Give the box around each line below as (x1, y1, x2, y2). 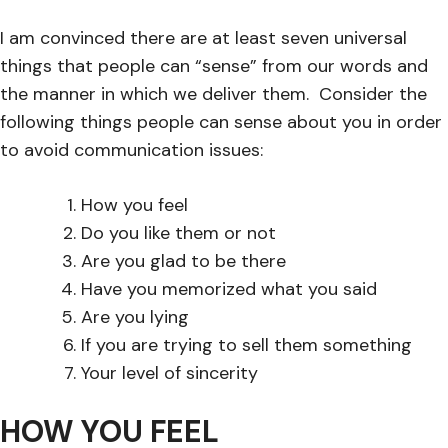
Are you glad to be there (81, 248, 286, 273)
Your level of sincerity (81, 360, 258, 385)
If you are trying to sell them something (81, 332, 412, 357)
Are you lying (81, 304, 189, 329)
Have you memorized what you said (81, 276, 377, 301)
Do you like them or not (81, 220, 276, 245)
